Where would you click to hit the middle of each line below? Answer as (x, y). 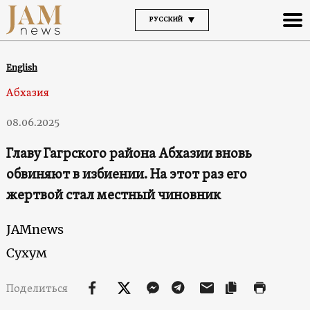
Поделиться (38, 289)
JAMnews (35, 229)
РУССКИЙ (166, 19)
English (21, 67)
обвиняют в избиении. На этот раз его (126, 175)
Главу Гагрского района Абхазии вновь (129, 154)
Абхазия (27, 93)
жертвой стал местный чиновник (113, 195)
